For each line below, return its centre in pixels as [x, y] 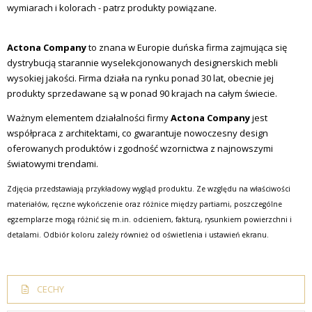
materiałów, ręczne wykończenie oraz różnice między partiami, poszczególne [145, 204]
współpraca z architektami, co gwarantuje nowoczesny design [138, 133]
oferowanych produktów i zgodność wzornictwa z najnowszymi [140, 149]
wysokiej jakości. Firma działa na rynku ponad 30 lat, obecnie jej [140, 78]
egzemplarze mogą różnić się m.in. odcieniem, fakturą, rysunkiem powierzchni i [149, 220]
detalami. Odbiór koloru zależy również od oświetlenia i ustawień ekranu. [138, 235]
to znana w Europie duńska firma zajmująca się [187, 48]
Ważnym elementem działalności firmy [89, 118]
